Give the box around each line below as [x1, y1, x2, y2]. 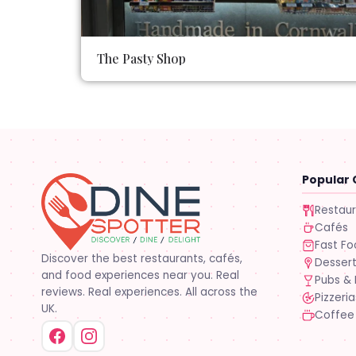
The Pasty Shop [97, 49, 186, 67]
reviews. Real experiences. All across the [41, 284, 257, 300]
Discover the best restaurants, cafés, [41, 250, 242, 266]
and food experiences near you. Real [41, 267, 239, 283]
